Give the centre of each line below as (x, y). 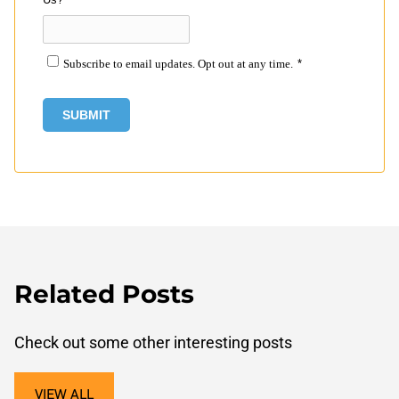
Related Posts (104, 293)
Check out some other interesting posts (153, 342)
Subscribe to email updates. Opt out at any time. (178, 63)
